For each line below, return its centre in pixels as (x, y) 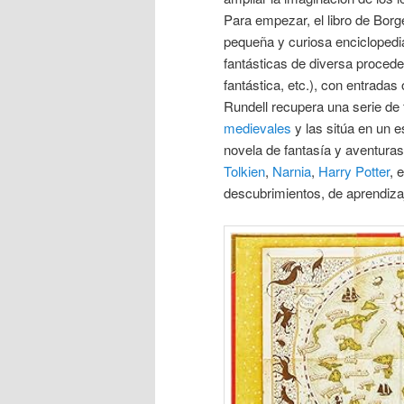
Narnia (292, 170)
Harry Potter (354, 170)
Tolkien (244, 170)
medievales (257, 127)
